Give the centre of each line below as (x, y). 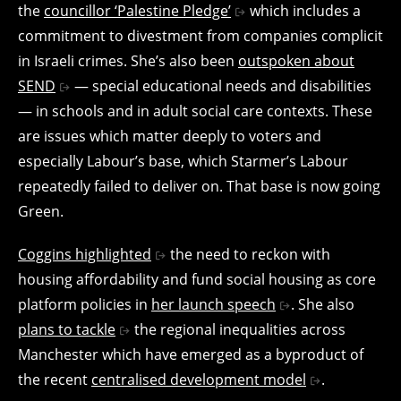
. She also (322, 304)
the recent (55, 379)
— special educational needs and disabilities (221, 85)
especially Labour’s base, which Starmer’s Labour (183, 161)
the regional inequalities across (238, 329)
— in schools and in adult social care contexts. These (195, 111)
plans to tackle (67, 329)
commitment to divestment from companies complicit (200, 35)
